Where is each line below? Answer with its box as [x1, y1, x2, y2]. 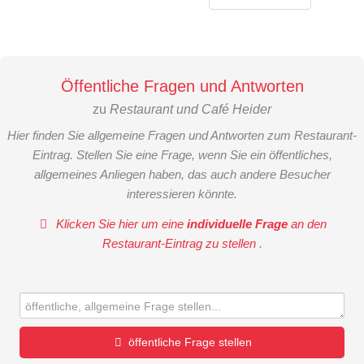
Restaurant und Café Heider [110, 102, 272, 117]
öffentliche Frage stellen [128, 336, 252, 349]
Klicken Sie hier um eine [53, 217, 188, 231]
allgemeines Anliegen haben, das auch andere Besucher [33, 167, 331, 182]
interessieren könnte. [127, 187, 237, 201]
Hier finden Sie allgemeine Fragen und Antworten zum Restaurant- [7, 128, 357, 143]
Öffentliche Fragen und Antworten [60, 77, 304, 96]
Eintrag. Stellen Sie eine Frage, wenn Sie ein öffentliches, [32, 148, 332, 162]
